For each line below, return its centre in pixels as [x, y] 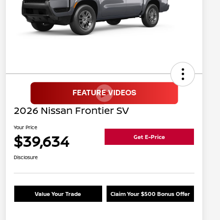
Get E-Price [149, 137]
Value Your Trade [58, 194]
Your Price [26, 127]
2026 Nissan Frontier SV [71, 110]
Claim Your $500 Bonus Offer [150, 194]
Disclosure [26, 157]
